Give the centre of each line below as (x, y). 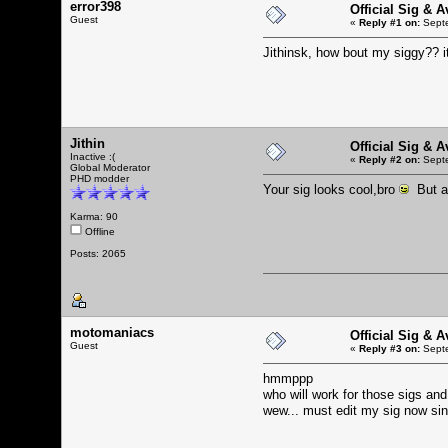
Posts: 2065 (98, 253)
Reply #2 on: (389, 159)
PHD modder (99, 178)
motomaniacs (112, 332)
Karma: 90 (94, 216)
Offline (98, 231)
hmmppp (288, 378)
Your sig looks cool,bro (331, 189)
